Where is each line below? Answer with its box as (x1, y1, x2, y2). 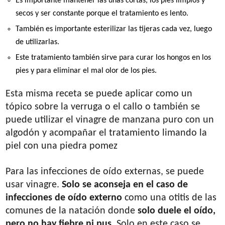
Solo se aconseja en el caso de (62, 179, 188, 190)
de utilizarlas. (16, 38, 60, 46)
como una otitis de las (122, 192, 217, 203)
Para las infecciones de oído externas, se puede (6, 166, 204, 177)
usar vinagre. (6, 179, 62, 190)
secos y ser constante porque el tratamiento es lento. (16, 9, 189, 18)
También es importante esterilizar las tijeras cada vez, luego (16, 25, 212, 33)
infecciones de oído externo (6, 192, 123, 203)
